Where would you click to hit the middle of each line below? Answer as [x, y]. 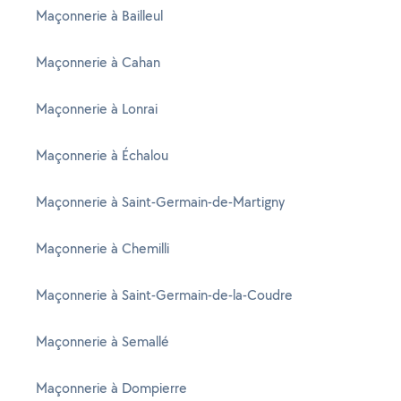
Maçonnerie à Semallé [102, 341]
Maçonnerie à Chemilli [102, 248]
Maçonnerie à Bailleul [99, 16]
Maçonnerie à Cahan [98, 62]
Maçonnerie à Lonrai [97, 109]
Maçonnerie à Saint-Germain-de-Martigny [160, 202]
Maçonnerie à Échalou [102, 155]
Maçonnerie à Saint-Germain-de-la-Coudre [164, 295]
